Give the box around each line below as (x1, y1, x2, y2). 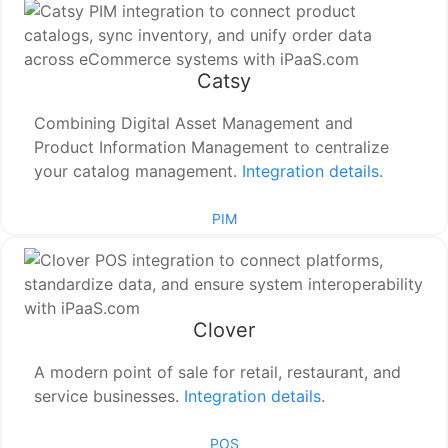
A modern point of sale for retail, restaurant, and (34, 362, 402, 383)
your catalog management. (34, 161, 243, 182)
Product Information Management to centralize (34, 137, 390, 158)
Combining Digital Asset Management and (34, 113, 354, 134)
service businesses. (34, 386, 185, 407)
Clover (193, 318, 255, 343)
